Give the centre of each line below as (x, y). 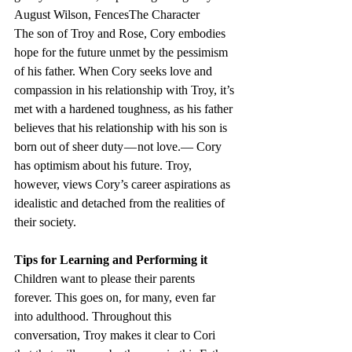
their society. (45, 222)
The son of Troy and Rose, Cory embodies (121, 34)
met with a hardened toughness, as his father (125, 109)
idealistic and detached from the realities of (121, 203)
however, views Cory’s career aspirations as (124, 185)
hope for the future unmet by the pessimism (123, 53)
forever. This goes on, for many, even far (116, 298)
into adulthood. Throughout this (94, 317)
